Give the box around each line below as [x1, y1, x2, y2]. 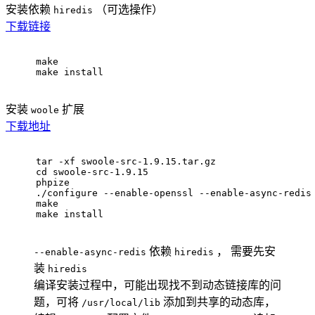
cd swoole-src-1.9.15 [36, 166, 148, 177]
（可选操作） [93, 3, 163, 15]
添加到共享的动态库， [160, 295, 276, 308]
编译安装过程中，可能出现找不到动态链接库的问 [34, 278, 281, 291]
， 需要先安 [214, 245, 276, 257]
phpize [36, 176, 70, 188]
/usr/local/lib [82, 297, 160, 308]
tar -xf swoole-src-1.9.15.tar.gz [36, 155, 216, 167]
